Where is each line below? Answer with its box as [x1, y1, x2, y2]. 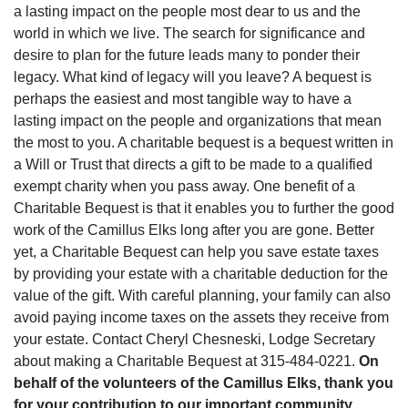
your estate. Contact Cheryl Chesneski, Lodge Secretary [14, 331, 375, 347]
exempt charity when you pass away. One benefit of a [14, 178, 355, 194]
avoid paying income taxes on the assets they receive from [14, 310, 389, 325]
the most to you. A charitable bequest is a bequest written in [14, 135, 393, 150]
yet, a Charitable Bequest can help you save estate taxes [14, 244, 379, 260]
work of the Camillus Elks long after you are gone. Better [14, 222, 374, 238]
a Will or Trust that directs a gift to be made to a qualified [14, 157, 372, 172]
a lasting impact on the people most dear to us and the [14, 4, 361, 19]
